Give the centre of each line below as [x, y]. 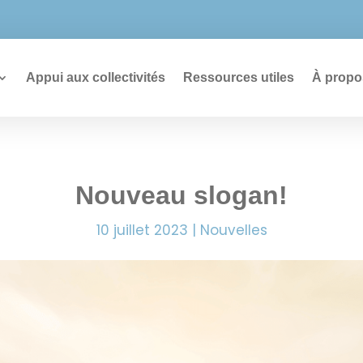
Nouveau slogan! [181, 195]
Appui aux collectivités [96, 77]
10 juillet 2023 [142, 230]
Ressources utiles [239, 77]
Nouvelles [233, 230]
